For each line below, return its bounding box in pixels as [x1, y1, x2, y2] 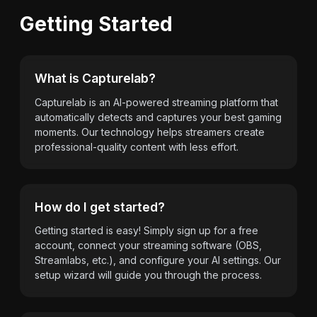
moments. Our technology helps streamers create [35, 125, 265, 138]
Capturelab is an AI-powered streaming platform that [35, 96, 278, 108]
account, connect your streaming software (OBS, [35, 239, 262, 251]
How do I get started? [35, 199, 165, 214]
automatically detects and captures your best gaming [35, 110, 282, 123]
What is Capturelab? [35, 71, 156, 86]
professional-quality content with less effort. [35, 140, 238, 153]
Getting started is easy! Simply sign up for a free [35, 224, 258, 236]
